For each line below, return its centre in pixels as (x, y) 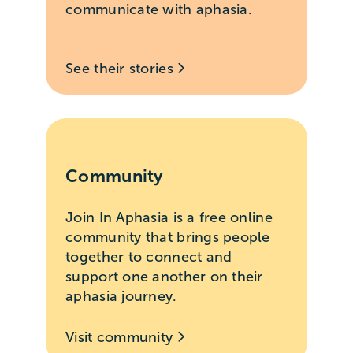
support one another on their (164, 277)
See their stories (122, 68)
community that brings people (168, 238)
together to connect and (149, 257)
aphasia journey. (121, 297)
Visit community (121, 338)
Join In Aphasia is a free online (169, 218)
